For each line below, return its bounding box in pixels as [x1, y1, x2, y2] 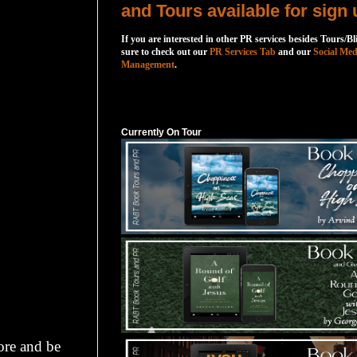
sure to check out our [121, 46, 207, 58]
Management [121, 59, 175, 71]
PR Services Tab [210, 46, 276, 58]
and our [276, 46, 313, 58]
